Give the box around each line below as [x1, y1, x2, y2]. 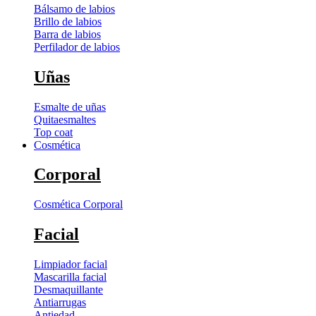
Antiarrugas [34, 296, 86, 309]
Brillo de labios [34, 15, 102, 28]
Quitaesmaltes [34, 113, 96, 126]
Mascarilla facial [34, 271, 107, 284]
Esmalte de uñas [34, 100, 106, 113]
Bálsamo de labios [34, 2, 115, 15]
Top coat [34, 126, 73, 138]
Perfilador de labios [34, 40, 120, 53]
